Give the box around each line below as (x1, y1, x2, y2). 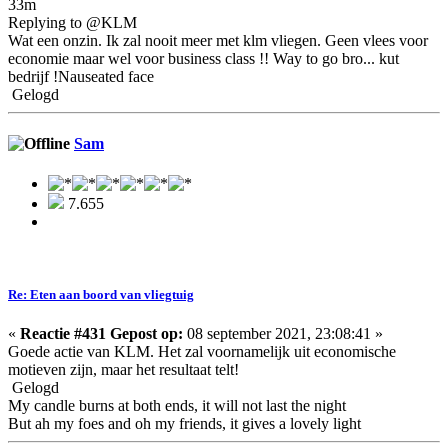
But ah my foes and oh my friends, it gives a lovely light (8, 414, 361, 432)
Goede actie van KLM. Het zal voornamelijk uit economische (8, 342, 396, 360)
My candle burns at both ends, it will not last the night (8, 396, 346, 414)
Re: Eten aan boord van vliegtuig (8, 286, 194, 302)
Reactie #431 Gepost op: (20, 324, 183, 342)
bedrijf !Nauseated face (8, 68, 154, 86)
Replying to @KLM (8, 14, 137, 32)
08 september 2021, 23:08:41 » (183, 324, 383, 342)
